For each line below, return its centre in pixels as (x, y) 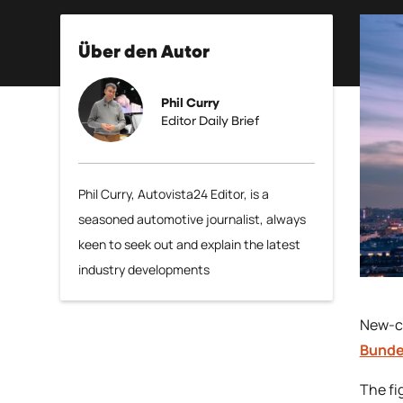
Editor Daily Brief (210, 121)
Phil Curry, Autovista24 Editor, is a (174, 194)
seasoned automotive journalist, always (193, 219)
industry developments (144, 269)
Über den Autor (144, 52)
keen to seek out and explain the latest (190, 244)
